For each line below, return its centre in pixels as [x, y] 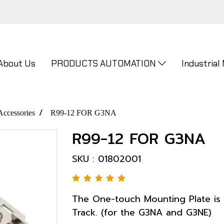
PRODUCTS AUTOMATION [105, 63]
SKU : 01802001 [106, 159]
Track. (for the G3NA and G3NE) [142, 212]
